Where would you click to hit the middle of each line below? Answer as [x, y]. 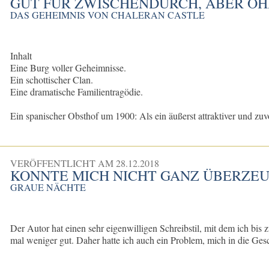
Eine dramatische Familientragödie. [77, 92]
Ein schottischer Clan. [52, 80]
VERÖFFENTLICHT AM [63, 163]
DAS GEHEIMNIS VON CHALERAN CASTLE [108, 15]
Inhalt [21, 56]
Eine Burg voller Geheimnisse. [68, 68]
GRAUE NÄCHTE [48, 187]
